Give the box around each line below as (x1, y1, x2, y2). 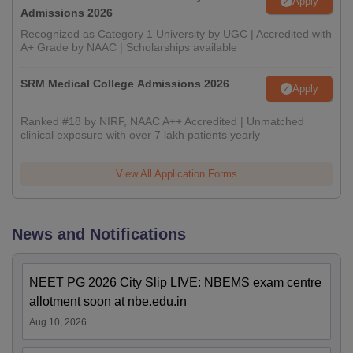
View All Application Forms (116, 168, 237, 180)
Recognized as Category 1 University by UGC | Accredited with (20, 28, 332, 40)
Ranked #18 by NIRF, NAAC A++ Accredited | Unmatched (20, 115, 304, 128)
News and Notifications (12, 225, 186, 243)
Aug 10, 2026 (29, 317, 87, 328)
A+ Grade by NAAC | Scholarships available (20, 41, 237, 54)
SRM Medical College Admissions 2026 (20, 77, 229, 90)
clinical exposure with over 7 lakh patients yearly (20, 128, 260, 141)
